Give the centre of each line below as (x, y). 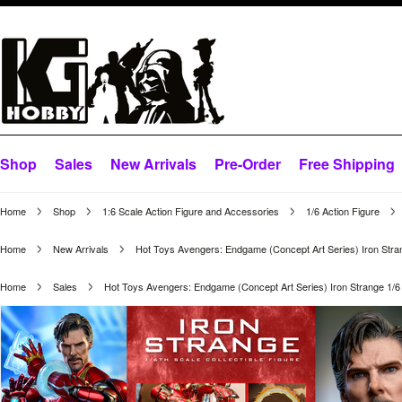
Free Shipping (347, 164)
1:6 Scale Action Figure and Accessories (191, 211)
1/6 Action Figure (343, 211)
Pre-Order (248, 164)
